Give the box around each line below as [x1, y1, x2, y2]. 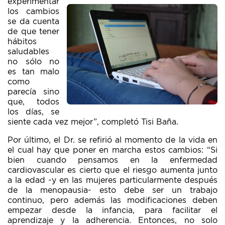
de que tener [8, 28, 59, 36]
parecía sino [8, 88, 59, 96]
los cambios [8, 8, 59, 16]
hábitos [8, 38, 37, 46]
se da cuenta [8, 18, 59, 26]
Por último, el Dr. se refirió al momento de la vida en [8, 136, 217, 144]
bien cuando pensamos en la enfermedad [8, 156, 217, 164]
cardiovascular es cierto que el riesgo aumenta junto [8, 166, 217, 174]
